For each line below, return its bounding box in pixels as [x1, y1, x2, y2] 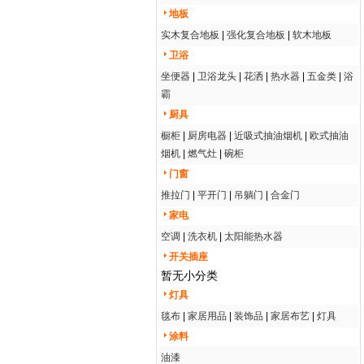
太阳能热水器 [224, 231, 283, 242]
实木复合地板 [161, 29, 219, 41]
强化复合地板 [227, 29, 285, 41]
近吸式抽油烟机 [234, 130, 302, 141]
